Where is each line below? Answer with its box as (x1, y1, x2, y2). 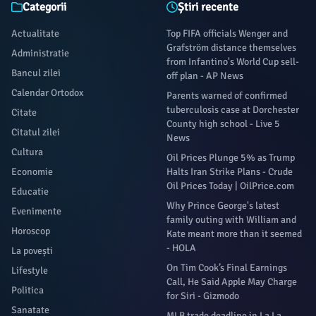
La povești (11, 245, 53, 257)
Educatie (11, 186, 49, 197)
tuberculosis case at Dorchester (166, 104, 299, 116)
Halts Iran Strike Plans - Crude (166, 166, 293, 178)
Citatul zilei (11, 126, 60, 138)
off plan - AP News (166, 70, 243, 82)
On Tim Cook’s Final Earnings (166, 262, 287, 274)
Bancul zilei (11, 67, 61, 79)
